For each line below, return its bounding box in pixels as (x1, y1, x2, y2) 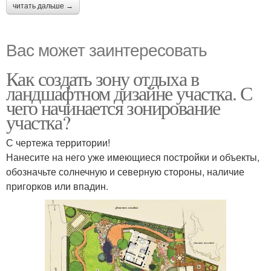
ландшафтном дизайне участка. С (6, 79, 252, 106)
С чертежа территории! (6, 135, 110, 149)
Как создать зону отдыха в (6, 65, 198, 91)
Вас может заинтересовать (6, 36, 207, 61)
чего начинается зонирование (6, 94, 220, 120)
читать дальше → (13, 1, 73, 10)
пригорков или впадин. (6, 178, 108, 193)
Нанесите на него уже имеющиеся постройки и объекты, (6, 149, 260, 164)
